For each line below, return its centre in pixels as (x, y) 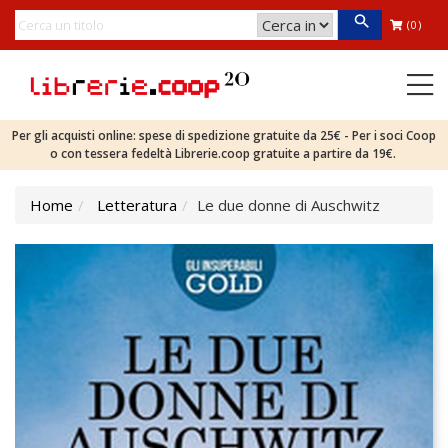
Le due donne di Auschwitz (288, 205)
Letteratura (137, 205)
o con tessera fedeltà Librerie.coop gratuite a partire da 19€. (224, 153)
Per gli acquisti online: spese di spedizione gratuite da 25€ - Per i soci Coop (224, 135)
